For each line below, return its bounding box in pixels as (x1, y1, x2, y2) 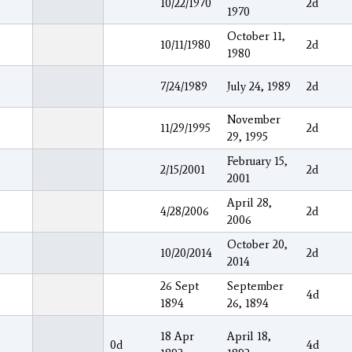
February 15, (227, 153, 288, 168)
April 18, (227, 328, 271, 343)
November (227, 112, 280, 126)
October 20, (227, 236, 288, 251)
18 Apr (160, 328, 194, 343)
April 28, (227, 195, 272, 210)
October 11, (227, 28, 285, 43)
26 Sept (160, 278, 199, 293)
